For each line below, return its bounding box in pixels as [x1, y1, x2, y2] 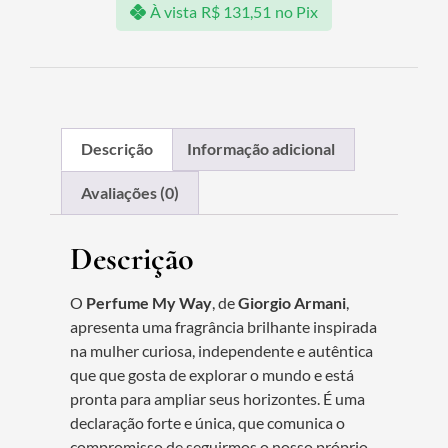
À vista [150, 2, 197, 22]
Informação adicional [186, 139, 335, 159]
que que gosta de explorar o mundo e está [70, 364, 354, 384]
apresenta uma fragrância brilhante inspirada [70, 316, 377, 336]
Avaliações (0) [81, 182, 180, 202]
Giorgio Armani [238, 292, 346, 312]
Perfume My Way [86, 292, 212, 312]
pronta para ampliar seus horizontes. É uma [70, 388, 365, 408]
